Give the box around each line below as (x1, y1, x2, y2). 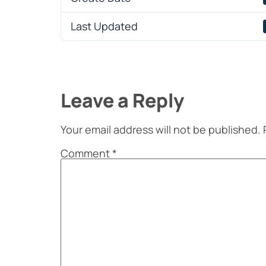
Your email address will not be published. (61, 122, 261, 137)
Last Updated (71, 19, 138, 33)
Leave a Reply (61, 87, 184, 113)
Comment (61, 145, 112, 160)
